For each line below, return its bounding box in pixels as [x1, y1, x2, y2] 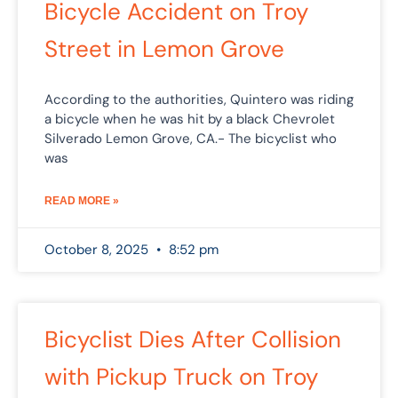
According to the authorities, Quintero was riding [44, 90, 354, 108]
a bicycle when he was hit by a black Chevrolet [44, 109, 335, 128]
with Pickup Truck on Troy [44, 361, 318, 392]
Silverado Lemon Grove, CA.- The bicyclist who [44, 129, 337, 147]
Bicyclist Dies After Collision [44, 323, 341, 354]
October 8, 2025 [44, 240, 152, 259]
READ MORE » [44, 194, 119, 207]
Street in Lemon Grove [44, 33, 284, 64]
